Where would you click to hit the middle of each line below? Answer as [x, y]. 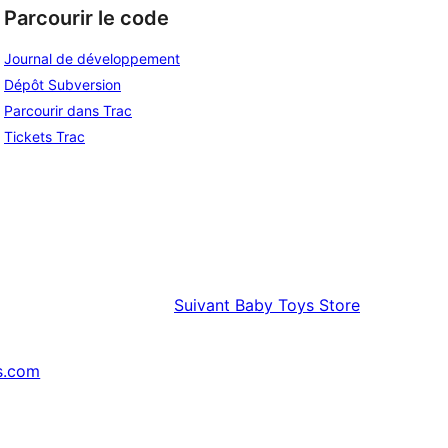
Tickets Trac [44, 137]
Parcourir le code [86, 17]
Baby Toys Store [297, 305]
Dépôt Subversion [62, 85]
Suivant [202, 305]
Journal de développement [92, 59]
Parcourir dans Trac [68, 111]
